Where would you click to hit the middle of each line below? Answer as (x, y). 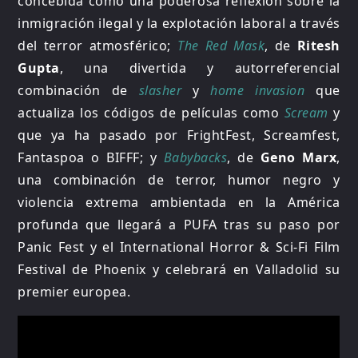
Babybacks (195, 157)
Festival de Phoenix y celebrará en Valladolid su (179, 269)
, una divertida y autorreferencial (200, 68)
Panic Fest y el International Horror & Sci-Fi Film (179, 247)
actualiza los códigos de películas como (151, 112)
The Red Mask (221, 45)
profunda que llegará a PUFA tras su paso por (179, 224)
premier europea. (74, 291)
